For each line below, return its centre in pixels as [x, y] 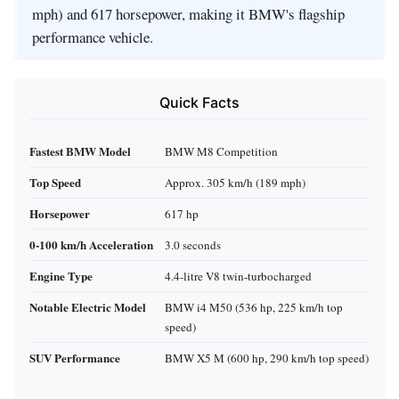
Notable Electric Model [88, 306]
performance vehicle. [93, 37]
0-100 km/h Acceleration [91, 244]
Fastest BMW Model [80, 151]
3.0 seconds [193, 244]
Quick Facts [199, 103]
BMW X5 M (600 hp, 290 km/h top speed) [267, 358]
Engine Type [61, 275]
